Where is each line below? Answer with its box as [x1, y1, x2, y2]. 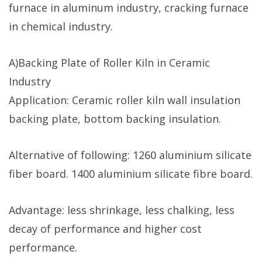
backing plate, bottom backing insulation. [9, 111, 221, 126]
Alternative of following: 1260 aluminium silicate [9, 147, 251, 162]
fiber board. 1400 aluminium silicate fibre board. [9, 166, 253, 181]
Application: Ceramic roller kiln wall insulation [9, 92, 240, 107]
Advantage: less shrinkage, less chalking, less [9, 202, 235, 217]
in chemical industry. [9, 19, 113, 33]
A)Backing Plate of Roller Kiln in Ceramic [9, 55, 210, 70]
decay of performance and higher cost [9, 221, 202, 236]
